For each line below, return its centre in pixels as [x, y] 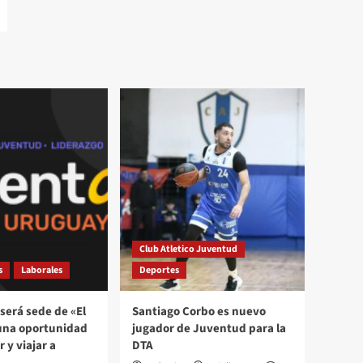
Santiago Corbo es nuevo [199, 311]
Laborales [42, 270]
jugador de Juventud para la [209, 328]
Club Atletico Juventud [188, 249]
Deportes [159, 270]
